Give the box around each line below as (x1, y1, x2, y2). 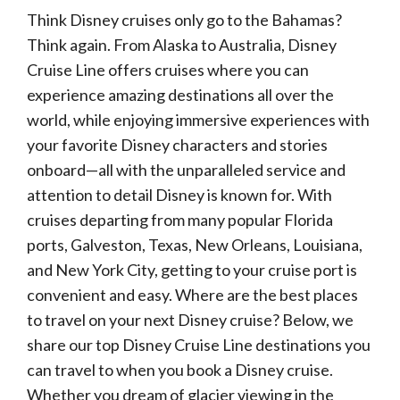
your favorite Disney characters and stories (27, 135, 328, 154)
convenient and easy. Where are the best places (27, 285, 358, 304)
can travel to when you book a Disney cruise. (27, 360, 333, 379)
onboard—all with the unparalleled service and (27, 160, 346, 179)
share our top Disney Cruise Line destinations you (27, 335, 371, 354)
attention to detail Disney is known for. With (27, 185, 332, 204)
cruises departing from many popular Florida (27, 210, 333, 229)
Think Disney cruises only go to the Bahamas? (27, 10, 342, 29)
